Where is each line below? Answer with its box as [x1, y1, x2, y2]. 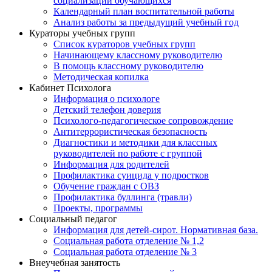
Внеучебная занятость [29, 257, 120, 268]
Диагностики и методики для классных [53, 137, 217, 148]
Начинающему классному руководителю [53, 50, 222, 61]
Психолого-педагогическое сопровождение [53, 115, 233, 126]
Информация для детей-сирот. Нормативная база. [53, 225, 258, 236]
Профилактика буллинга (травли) [53, 192, 192, 203]
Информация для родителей [53, 159, 169, 170]
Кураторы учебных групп [29, 28, 135, 39]
